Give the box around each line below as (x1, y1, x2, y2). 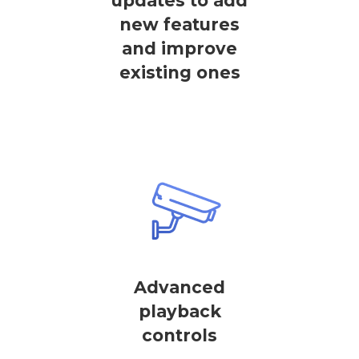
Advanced (134, 277, 225, 297)
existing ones (119, 63, 240, 83)
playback (138, 301, 221, 321)
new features (119, 14, 240, 34)
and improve (122, 38, 237, 58)
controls (142, 325, 217, 345)
